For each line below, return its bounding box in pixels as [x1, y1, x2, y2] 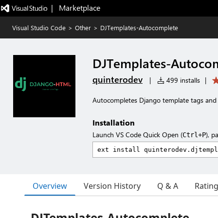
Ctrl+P [182, 131, 206, 139]
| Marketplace [51, 2, 100, 13]
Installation [92, 117, 135, 127]
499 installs [164, 75, 200, 85]
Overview [33, 180, 67, 191]
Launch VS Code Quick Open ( [92, 130, 182, 139]
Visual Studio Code [12, 23, 66, 32]
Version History [84, 181, 141, 191]
